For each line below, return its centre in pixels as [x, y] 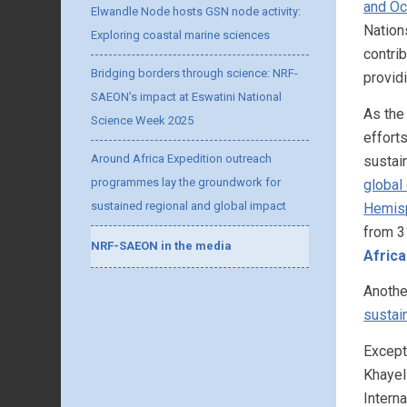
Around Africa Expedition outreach [182, 159]
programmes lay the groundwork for [186, 182]
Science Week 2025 [143, 120]
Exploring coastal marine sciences [181, 35]
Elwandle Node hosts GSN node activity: [196, 11]
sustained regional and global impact [189, 206]
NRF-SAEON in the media [162, 246]
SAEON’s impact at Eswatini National [187, 97]
